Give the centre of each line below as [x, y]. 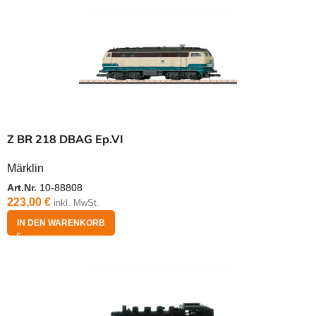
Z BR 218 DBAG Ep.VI [65, 139]
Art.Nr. [23, 187]
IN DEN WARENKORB [61, 223]
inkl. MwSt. [77, 202]
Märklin [25, 168]
